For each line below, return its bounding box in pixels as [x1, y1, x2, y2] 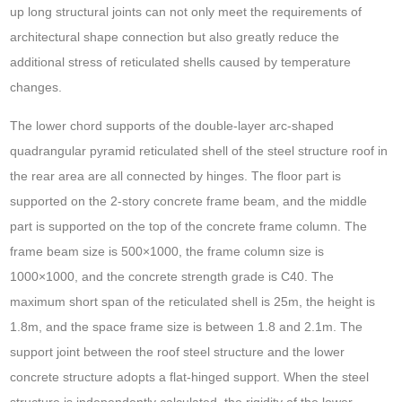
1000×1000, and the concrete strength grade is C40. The [10, 269, 335, 284]
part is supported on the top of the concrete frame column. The [10, 219, 368, 234]
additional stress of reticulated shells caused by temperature [10, 55, 352, 70]
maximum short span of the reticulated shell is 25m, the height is [10, 294, 376, 310]
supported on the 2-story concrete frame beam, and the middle [10, 194, 368, 209]
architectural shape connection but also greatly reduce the [10, 30, 340, 45]
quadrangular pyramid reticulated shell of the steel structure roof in [10, 144, 389, 159]
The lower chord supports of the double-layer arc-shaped [10, 118, 335, 134]
